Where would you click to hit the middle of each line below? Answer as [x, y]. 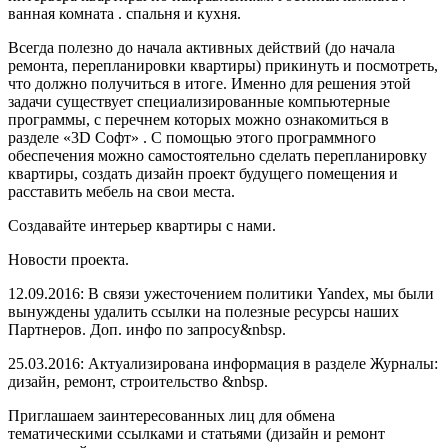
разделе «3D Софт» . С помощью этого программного [192, 137]
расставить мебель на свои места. [121, 191]
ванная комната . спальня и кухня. [124, 13]
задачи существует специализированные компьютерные [199, 101]
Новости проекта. [68, 259]
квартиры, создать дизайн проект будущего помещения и [203, 173]
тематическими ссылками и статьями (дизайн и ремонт [196, 433]
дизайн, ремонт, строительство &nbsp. [138, 381]
